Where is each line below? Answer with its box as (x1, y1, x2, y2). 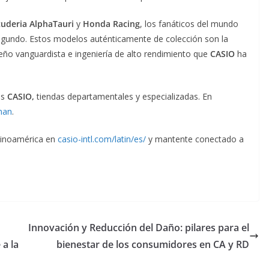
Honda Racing (83, 17, 140, 29)
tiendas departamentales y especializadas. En (37, 90, 212, 102)
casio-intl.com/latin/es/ (58, 133, 146, 145)
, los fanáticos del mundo (140, 17, 238, 29)
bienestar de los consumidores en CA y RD (56, 237, 249, 251)
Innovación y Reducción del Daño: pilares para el (28, 220, 249, 234)
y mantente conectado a (146, 133, 244, 145)
